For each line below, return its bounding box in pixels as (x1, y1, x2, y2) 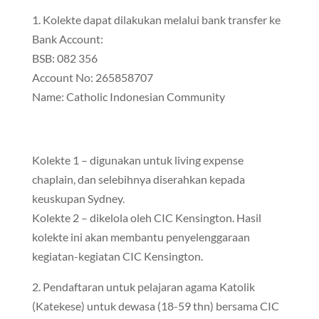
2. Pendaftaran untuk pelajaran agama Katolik (31, 280, 255, 293)
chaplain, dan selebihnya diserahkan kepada (31, 172, 245, 186)
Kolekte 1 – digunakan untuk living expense (31, 153, 244, 167)
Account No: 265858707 (31, 70, 153, 84)
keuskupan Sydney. (31, 192, 125, 205)
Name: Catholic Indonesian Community (31, 90, 225, 103)
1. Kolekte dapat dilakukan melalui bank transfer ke (31, 13, 281, 26)
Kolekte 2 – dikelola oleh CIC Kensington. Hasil (31, 211, 261, 224)
